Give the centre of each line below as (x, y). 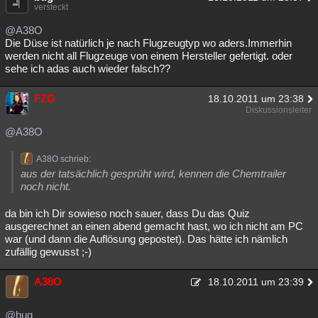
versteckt (51, 7)
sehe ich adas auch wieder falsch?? (88, 68)
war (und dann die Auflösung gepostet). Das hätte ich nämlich (146, 238)
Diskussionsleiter (279, 110)
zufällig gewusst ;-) (48, 251)
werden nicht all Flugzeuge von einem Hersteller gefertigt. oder (149, 55)
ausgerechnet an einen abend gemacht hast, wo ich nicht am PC (154, 226)
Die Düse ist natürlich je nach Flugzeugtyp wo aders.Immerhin (148, 43)
